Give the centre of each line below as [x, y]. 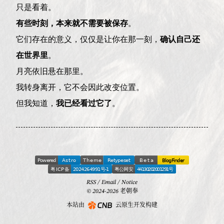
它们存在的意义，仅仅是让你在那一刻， [88, 39]
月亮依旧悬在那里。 [52, 71]
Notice [129, 182]
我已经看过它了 [84, 103]
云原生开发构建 [137, 205]
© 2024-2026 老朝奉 [112, 192]
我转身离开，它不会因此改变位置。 [80, 87]
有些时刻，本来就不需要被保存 [72, 23]
